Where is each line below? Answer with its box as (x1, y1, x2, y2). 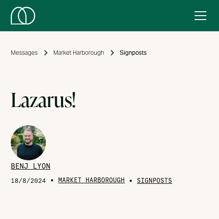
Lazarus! (11, 86, 76, 113)
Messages (11, 49, 38, 56)
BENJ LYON (11, 161, 51, 171)
